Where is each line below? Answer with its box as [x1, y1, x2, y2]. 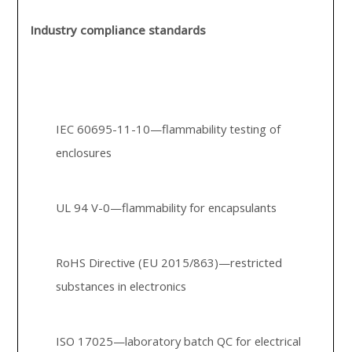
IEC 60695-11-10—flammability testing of [56, 121, 281, 137]
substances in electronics [56, 278, 187, 294]
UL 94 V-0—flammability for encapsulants [56, 200, 277, 215]
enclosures [56, 145, 112, 160]
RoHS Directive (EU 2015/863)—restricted [56, 255, 283, 270]
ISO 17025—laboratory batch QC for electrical [56, 333, 302, 349]
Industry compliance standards [31, 22, 207, 38]
